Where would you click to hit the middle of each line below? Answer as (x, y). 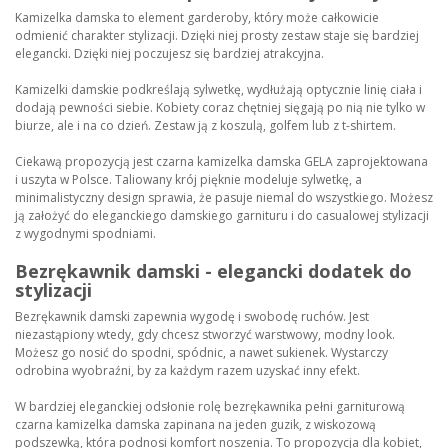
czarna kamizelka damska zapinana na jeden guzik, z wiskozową (195, 424)
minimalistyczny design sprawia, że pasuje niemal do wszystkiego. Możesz (224, 197)
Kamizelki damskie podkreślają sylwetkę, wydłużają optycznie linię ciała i (218, 89)
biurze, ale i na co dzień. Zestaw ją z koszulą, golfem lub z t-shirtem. (207, 125)
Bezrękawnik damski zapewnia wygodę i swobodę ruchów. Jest (192, 316)
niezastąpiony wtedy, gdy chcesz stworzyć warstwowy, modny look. (205, 334)
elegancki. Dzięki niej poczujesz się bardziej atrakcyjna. (169, 53)
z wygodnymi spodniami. (87, 233)
